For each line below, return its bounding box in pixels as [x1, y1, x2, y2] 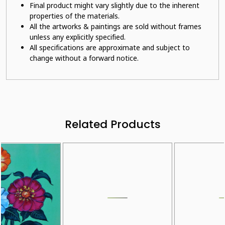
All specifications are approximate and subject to [30, 43, 190, 52]
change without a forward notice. [30, 53, 139, 63]
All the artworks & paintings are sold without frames [30, 22, 201, 31]
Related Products [64, 117, 161, 132]
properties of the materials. [30, 11, 120, 21]
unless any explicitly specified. [30, 32, 126, 42]
